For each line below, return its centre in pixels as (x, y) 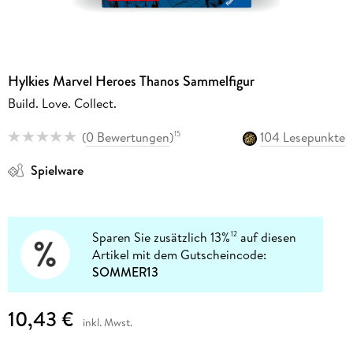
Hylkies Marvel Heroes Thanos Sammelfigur (131, 82)
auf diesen (267, 237)
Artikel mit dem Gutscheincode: (180, 254)
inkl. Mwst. (107, 323)
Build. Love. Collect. (62, 104)
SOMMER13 (126, 271)
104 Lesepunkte (303, 137)
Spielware (57, 170)
